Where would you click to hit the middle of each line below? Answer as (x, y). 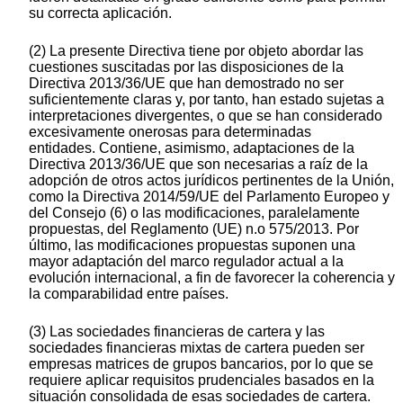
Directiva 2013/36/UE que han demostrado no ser (186, 84)
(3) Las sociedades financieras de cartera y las (177, 332)
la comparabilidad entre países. (129, 294)
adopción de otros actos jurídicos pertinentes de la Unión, (211, 181)
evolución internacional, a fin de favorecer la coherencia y (212, 278)
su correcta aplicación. (100, 13)
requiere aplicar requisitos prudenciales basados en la (201, 381)
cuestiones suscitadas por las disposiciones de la (186, 67)
